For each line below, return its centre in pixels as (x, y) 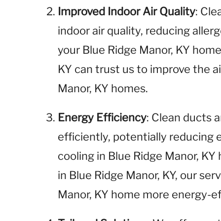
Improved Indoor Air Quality (127, 11)
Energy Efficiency (102, 117)
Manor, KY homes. (103, 88)
